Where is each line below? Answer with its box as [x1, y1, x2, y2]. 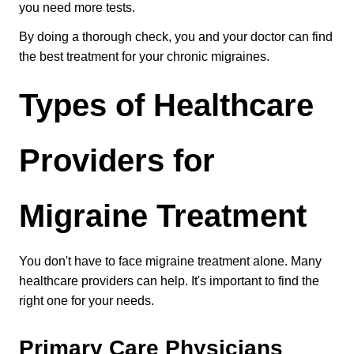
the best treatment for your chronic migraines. [19, 50, 269, 63]
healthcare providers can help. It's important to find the [19, 274, 319, 288]
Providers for [19, 143, 215, 178]
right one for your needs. [19, 294, 154, 307]
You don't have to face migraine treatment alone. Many [19, 254, 322, 268]
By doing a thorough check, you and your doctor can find [19, 30, 333, 43]
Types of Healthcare [19, 88, 314, 122]
